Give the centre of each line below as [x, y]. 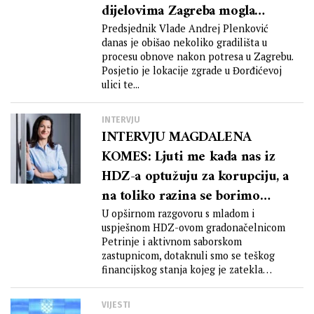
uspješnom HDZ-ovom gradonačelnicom [193, 227]
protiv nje [131, 216]
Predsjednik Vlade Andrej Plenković [185, 28]
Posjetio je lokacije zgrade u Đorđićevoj [192, 70]
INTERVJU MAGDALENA [177, 138]
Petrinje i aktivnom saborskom [172, 241]
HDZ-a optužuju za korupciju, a [195, 177]
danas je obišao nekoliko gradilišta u [184, 42]
